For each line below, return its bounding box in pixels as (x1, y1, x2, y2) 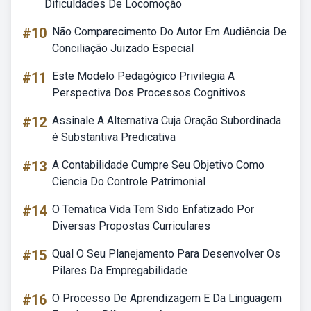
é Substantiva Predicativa (52, 131, 176, 144)
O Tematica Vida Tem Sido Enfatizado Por (52, 203, 254, 216)
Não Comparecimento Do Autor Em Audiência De (52, 25, 287, 38)
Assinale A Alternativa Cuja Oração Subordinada (52, 114, 281, 127)
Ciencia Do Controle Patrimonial (52, 175, 205, 188)
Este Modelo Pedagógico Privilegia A (52, 69, 235, 83)
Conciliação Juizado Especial (52, 42, 194, 55)
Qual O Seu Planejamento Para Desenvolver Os (52, 247, 280, 260)
